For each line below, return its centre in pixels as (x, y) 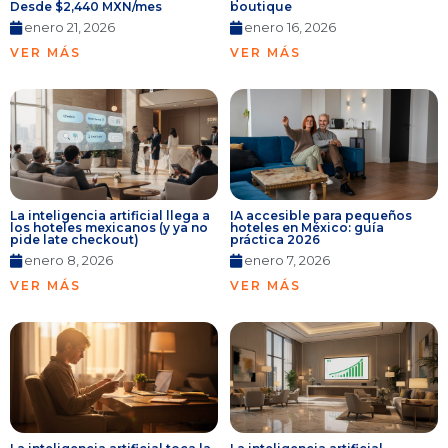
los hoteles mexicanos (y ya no (109, 228)
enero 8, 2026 (68, 260)
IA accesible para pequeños (321, 216)
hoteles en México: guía (307, 228)
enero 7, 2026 (287, 260)
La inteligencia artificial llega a (110, 216)
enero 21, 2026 (69, 27)
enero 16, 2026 (290, 27)
